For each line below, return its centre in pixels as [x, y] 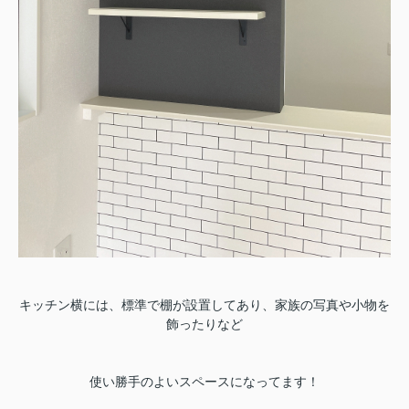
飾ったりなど [204, 324]
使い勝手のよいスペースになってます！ [204, 381]
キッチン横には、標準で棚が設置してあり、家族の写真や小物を [204, 304]
